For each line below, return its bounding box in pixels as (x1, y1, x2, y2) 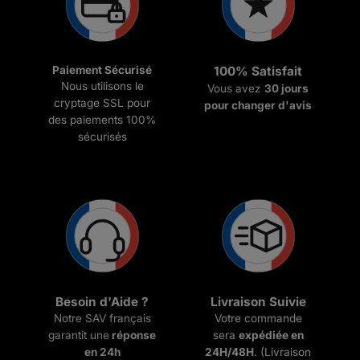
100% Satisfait (214, 63, 302, 80)
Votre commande (214, 312, 302, 325)
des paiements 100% (48, 113, 156, 127)
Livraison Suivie (210, 293, 306, 309)
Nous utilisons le (60, 80, 144, 93)
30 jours (264, 81, 309, 95)
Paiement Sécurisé (52, 63, 152, 76)
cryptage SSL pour (54, 96, 150, 110)
